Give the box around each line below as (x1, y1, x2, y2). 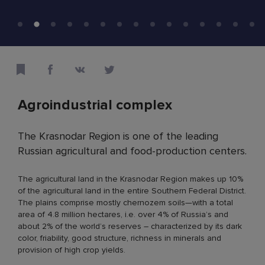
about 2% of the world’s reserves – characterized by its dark (18, 221, 242, 231)
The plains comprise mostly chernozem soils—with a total (18, 197, 233, 208)
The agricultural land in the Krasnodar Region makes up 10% (18, 173, 243, 184)
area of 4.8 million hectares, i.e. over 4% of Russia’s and (18, 209, 228, 219)
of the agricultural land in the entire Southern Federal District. (18, 185, 246, 196)
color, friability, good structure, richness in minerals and (18, 232, 221, 243)
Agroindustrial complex (18, 96, 172, 114)
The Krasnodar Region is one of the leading (18, 129, 218, 143)
